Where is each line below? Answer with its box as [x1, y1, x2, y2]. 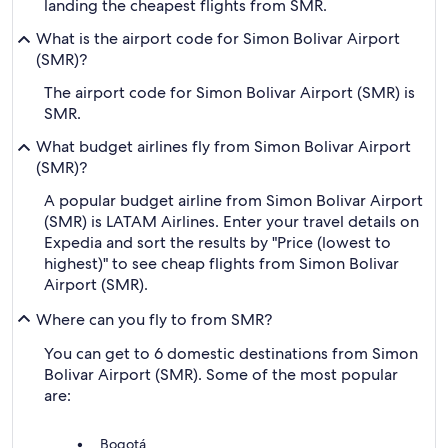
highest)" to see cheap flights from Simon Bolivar [44, 253, 399, 274]
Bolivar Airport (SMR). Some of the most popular [44, 364, 398, 385]
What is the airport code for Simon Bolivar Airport [36, 28, 400, 49]
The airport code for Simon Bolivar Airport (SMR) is [44, 82, 415, 103]
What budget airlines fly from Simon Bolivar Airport [36, 136, 411, 157]
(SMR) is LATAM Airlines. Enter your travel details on [44, 211, 419, 232]
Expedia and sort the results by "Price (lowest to [44, 232, 391, 253]
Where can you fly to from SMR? [36, 308, 272, 330]
